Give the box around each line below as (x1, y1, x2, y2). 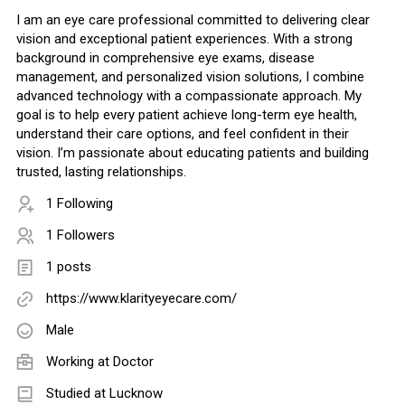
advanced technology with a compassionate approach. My (16, 88, 362, 105)
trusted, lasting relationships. (16, 164, 186, 181)
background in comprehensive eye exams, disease (16, 50, 315, 67)
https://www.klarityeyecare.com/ (46, 290, 237, 307)
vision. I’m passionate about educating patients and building (16, 145, 369, 162)
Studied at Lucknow (46, 385, 163, 402)
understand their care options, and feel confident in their (16, 126, 349, 143)
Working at (46, 353, 113, 371)
